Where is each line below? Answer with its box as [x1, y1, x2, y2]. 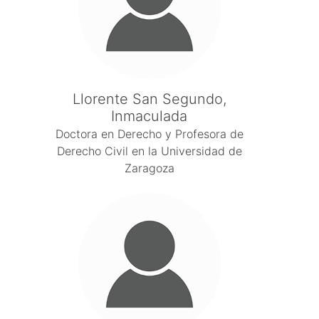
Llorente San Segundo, [72, 90, 226, 108]
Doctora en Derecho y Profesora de [55, 127, 244, 141]
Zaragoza [124, 161, 174, 175]
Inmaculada [111, 108, 188, 125]
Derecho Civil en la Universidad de [56, 144, 242, 158]
